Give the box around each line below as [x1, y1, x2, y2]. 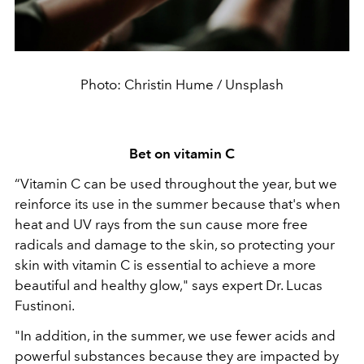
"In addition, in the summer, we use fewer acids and [15, 327, 336, 344]
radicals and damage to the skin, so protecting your [15, 236, 335, 253]
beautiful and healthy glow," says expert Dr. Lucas [15, 277, 323, 294]
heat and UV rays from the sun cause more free [15, 216, 308, 233]
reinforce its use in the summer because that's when [15, 196, 340, 213]
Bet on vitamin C [129, 145, 235, 162]
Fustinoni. [15, 297, 75, 314]
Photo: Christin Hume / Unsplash [80, 76, 284, 93]
